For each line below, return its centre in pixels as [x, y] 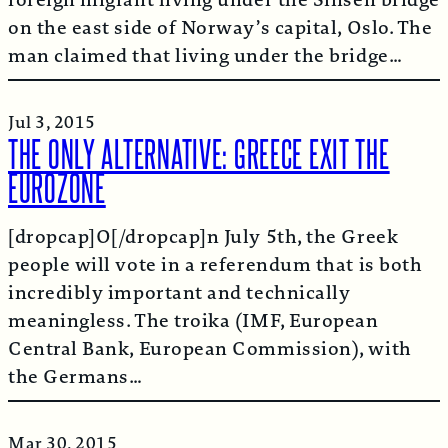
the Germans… [75, 376]
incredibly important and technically [179, 292]
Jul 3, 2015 [52, 122]
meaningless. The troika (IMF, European [193, 320]
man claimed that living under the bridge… [205, 55]
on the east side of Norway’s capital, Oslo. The [220, 27]
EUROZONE [57, 185]
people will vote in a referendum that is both [215, 264]
